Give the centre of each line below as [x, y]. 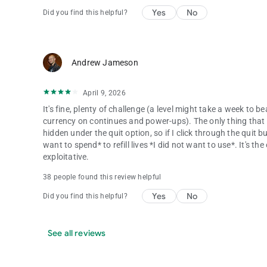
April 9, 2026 [104, 93]
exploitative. [66, 156]
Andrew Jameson [105, 62]
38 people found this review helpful [102, 177]
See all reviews [77, 233]
